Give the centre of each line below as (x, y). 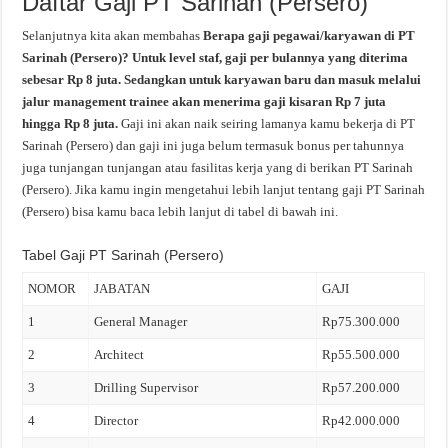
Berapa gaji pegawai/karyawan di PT (309, 35)
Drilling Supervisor (146, 387)
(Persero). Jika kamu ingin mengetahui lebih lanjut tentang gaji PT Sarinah (224, 189)
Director (116, 420)
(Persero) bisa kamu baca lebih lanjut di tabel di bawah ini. (180, 211)
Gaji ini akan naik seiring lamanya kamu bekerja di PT (268, 123)
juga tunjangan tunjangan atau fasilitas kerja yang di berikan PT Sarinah (218, 167)
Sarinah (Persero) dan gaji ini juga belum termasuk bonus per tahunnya (213, 145)
